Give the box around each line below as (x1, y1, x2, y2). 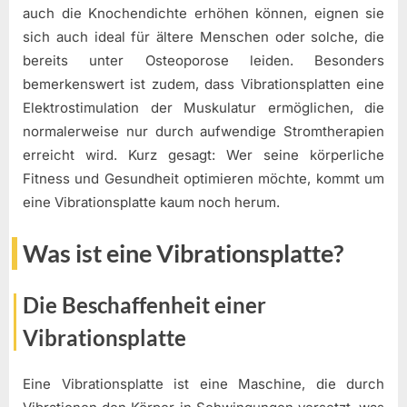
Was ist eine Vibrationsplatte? (23, 238, 343, 268)
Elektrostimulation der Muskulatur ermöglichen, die (23, 99, 384, 117)
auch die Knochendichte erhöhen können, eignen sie (23, 5, 384, 23)
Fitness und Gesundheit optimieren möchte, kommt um (23, 170, 384, 188)
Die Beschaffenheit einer (23, 292, 266, 319)
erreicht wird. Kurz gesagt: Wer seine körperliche (23, 146, 384, 164)
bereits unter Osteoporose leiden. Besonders (23, 52, 384, 70)
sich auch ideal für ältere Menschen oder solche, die (23, 28, 384, 46)
